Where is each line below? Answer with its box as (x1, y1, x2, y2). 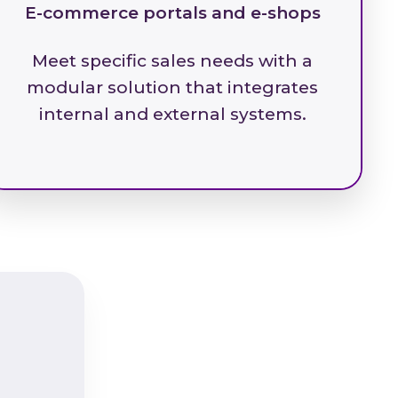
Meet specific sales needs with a (32, 51, 313, 71)
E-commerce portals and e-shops (24, 3, 321, 23)
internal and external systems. (38, 104, 306, 124)
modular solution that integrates (27, 77, 318, 98)
